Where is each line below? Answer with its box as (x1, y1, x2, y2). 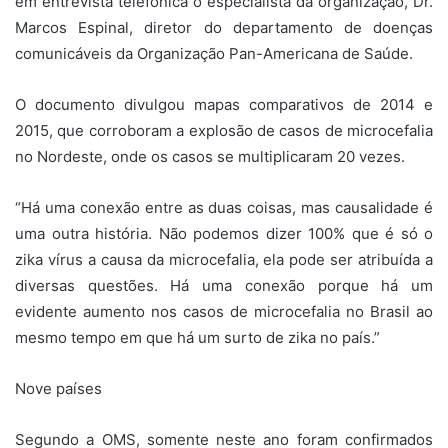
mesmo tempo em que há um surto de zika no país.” (15, 327, 380, 347)
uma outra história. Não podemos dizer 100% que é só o (15, 223, 433, 243)
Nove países (15, 378, 102, 398)
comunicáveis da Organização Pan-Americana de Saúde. (15, 43, 413, 63)
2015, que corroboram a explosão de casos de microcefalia (15, 120, 433, 140)
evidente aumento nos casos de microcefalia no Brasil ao (15, 301, 433, 321)
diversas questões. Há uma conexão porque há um (15, 275, 433, 295)
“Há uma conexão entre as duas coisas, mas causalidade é (15, 197, 433, 217)
